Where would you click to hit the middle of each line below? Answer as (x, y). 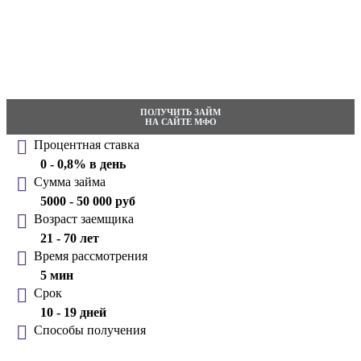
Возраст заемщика (84, 218)
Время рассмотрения (91, 255)
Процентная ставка (87, 144)
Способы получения (90, 330)
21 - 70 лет (70, 238)
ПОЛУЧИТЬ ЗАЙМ (180, 112)
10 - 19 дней (73, 312)
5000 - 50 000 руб (88, 201)
